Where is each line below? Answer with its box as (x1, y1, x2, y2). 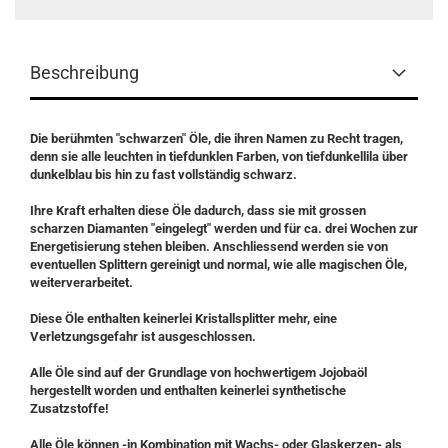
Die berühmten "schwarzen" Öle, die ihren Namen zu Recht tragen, (30, 131, 403, 146)
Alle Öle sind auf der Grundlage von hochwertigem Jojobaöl (30, 365, 367, 380)
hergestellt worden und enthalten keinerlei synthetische (30, 383, 346, 398)
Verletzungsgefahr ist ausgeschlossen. (30, 329, 256, 344)
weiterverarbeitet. (30, 275, 133, 290)
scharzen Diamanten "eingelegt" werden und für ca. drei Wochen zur (30, 221, 418, 236)
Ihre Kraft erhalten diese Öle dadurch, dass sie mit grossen (30, 203, 366, 218)
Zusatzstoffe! (30, 401, 109, 416)
